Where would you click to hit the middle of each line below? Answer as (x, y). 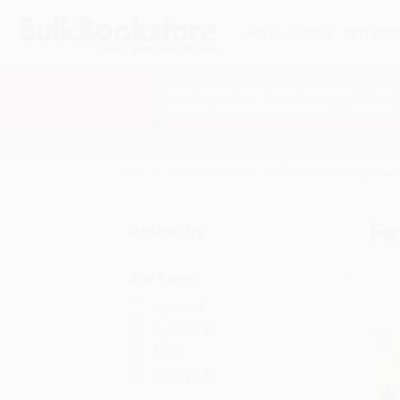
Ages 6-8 (177, 307)
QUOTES (310, 35)
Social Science (207, 173)
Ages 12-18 (184, 377)
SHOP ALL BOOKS (200, 142)
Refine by (167, 230)
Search (179, 87)
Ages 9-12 (180, 330)
